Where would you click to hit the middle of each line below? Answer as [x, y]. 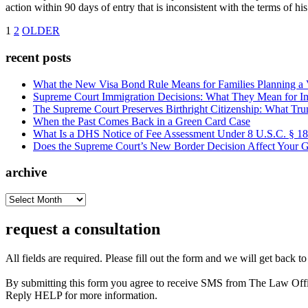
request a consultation [83, 229]
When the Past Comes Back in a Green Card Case [142, 121]
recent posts [38, 57]
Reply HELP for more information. [81, 295]
